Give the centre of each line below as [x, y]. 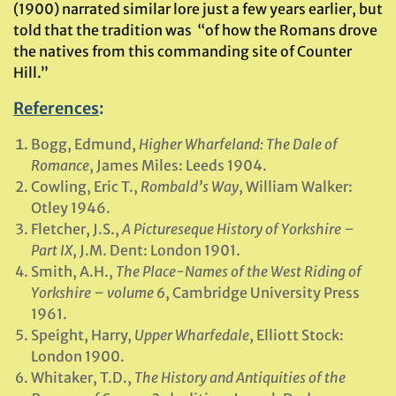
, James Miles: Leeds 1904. [178, 165]
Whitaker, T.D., [83, 377]
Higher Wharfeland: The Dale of [238, 144]
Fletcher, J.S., [76, 229]
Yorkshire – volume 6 [98, 293]
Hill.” [31, 72]
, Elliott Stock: [297, 335]
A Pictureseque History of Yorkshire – [238, 229]
